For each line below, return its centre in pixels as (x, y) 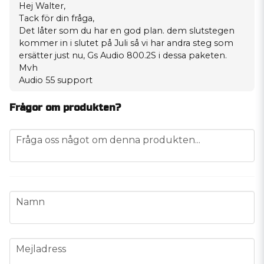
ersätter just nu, (53, 55)
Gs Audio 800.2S (122, 55)
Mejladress (41, 249)
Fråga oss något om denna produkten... (108, 140)
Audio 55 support (56, 80)
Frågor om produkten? (65, 107)
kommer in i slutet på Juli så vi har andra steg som (126, 43)
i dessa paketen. (192, 55)
